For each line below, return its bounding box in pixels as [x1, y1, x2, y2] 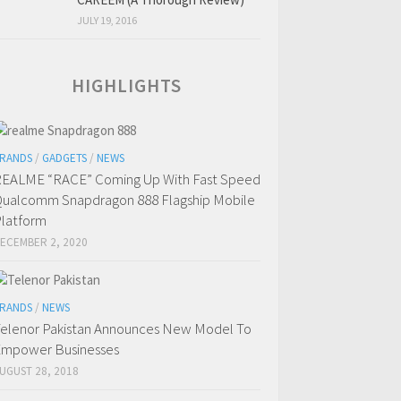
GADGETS [42, 150, 87, 166]
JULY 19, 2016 [77, 13, 137, 28]
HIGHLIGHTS [72, 73, 182, 98]
